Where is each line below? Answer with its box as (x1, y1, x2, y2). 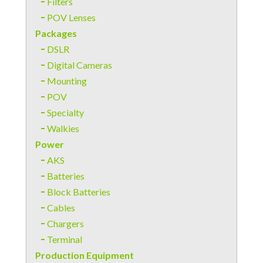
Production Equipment (35, 249, 134, 261)
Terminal (47, 234, 82, 245)
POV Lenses (47, 12, 96, 23)
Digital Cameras (47, 59, 112, 70)
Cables (47, 202, 75, 213)
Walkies (47, 123, 79, 134)
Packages (35, 28, 77, 39)
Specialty (47, 107, 84, 118)
